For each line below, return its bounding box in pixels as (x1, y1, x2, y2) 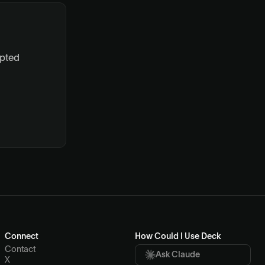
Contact (5, 245, 36, 254)
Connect (5, 232, 38, 241)
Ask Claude (156, 251, 200, 259)
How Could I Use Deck (135, 232, 221, 241)
